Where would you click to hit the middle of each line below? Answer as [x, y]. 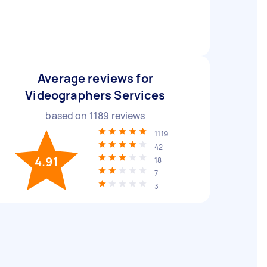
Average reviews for [95, 78]
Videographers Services [95, 95]
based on [67, 116]
